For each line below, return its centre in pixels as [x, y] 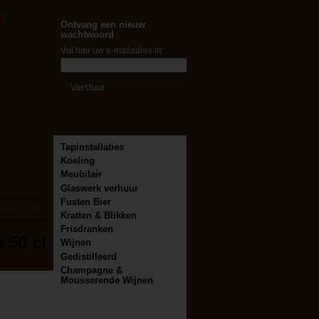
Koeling [78, 161]
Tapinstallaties [92, 147]
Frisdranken [87, 229]
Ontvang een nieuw [103, 25]
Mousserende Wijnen [107, 280]
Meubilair [81, 174]
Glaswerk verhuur [99, 188]
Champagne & [91, 270]
